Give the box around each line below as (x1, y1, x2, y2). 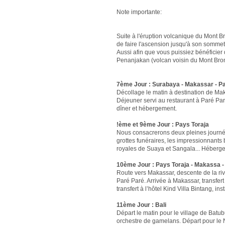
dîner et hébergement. (117, 105, 177, 112)
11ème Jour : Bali (117, 201, 166, 208)
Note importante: (117, 9, 162, 16)
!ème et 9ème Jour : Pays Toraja (117, 121, 209, 128)
